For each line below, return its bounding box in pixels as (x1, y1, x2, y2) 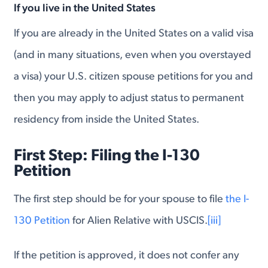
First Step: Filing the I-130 (14, 148, 200, 165)
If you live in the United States (14, 3, 156, 15)
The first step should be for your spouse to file (14, 194, 226, 206)
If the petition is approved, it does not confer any (14, 249, 240, 261)
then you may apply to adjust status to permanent (14, 93, 245, 105)
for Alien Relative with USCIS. (70, 215, 208, 227)
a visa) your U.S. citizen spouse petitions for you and (14, 71, 254, 83)
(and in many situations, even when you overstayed (14, 50, 252, 62)
